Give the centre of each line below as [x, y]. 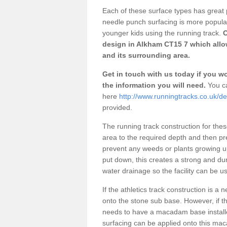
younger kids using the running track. [162, 33]
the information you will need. [154, 85]
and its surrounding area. [146, 55]
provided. [118, 107]
